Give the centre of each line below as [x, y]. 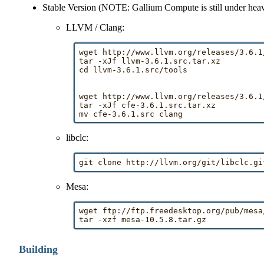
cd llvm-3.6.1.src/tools [133, 70]
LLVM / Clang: [95, 27]
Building [39, 249]
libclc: [77, 138]
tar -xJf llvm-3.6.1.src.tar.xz [150, 61]
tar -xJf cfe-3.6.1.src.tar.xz [147, 105]
